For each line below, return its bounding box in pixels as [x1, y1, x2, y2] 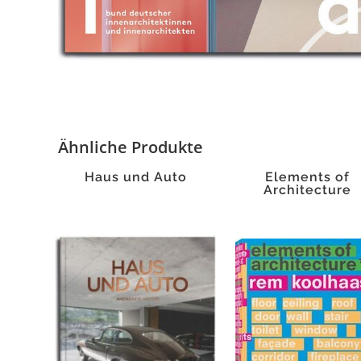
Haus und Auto [85, 169, 188, 185]
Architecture [263, 182, 352, 197]
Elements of [265, 169, 351, 185]
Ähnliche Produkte [58, 136, 203, 158]
